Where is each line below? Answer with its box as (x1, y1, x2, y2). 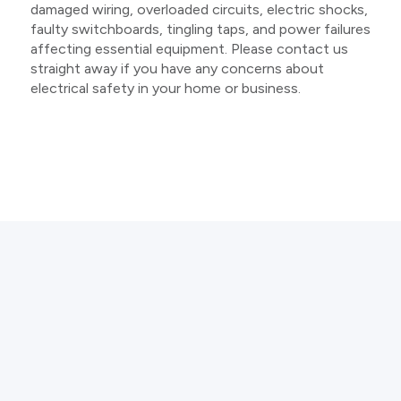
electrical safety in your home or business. (30, 79, 301, 97)
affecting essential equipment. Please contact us (30, 39, 348, 57)
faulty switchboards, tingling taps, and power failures (30, 20, 371, 38)
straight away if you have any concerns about (30, 59, 324, 77)
